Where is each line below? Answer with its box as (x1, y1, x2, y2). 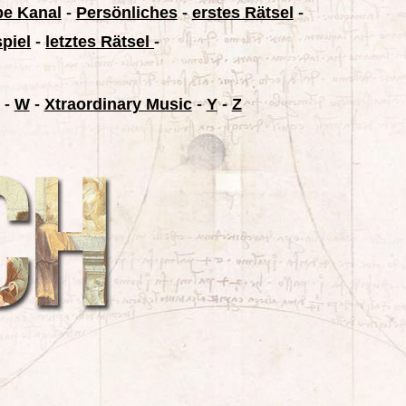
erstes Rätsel (191, 4, 294, 22)
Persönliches (75, 4, 178, 22)
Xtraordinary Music (43, 95, 192, 113)
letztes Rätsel (45, 33, 155, 51)
